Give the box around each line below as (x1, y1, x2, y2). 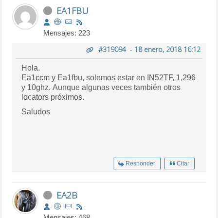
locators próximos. (21, 92, 85, 101)
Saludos (21, 107, 51, 116)
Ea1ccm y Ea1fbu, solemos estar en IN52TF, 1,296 (21, 73, 87, 82)
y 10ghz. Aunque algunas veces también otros (21, 83, 53, 91)
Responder (125, 160, 155, 167)
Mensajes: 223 (43, 28, 91, 37)
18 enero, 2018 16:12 (134, 44, 200, 54)
